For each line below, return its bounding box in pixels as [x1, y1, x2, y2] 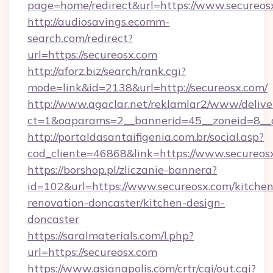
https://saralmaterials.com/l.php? [27, 229, 194, 243]
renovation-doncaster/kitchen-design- [27, 196, 225, 210]
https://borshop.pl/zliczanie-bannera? [27, 163, 217, 177]
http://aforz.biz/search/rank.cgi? [27, 64, 186, 78]
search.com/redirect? [27, 31, 133, 45]
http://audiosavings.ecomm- [27, 15, 169, 29]
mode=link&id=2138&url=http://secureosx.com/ [27, 80, 268, 94]
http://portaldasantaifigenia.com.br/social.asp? [27, 130, 264, 144]
